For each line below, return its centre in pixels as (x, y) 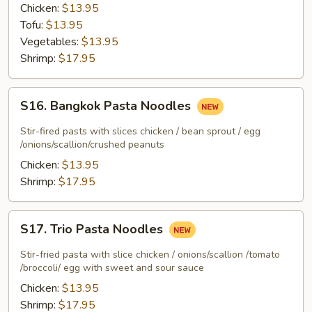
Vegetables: (51, 42)
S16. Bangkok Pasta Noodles (107, 106)
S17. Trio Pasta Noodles (93, 229)
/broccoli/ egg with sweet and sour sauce (112, 268)
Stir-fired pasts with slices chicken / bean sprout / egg (140, 131)
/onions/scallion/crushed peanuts (92, 145)
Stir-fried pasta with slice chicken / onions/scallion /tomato (150, 255)
